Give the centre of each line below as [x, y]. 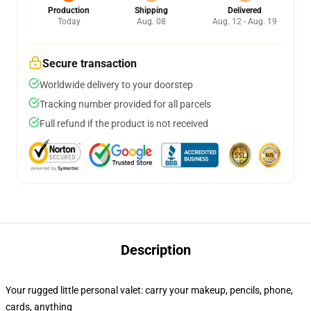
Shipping [151, 10]
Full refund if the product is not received [124, 124]
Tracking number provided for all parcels [125, 104]
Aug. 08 [151, 22]
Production [69, 10]
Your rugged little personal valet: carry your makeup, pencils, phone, [149, 290]
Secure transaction [90, 64]
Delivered [245, 10]
